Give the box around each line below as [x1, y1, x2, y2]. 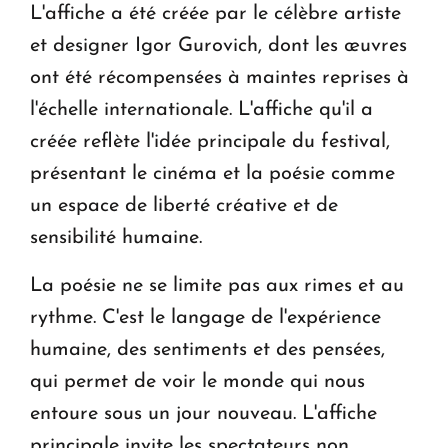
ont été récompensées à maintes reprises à [30, 68, 409, 89]
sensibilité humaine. [30, 228, 202, 249]
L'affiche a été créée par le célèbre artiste [30, 4, 401, 25]
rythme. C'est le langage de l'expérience [30, 308, 381, 329]
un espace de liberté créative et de [30, 196, 338, 217]
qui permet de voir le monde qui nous [30, 372, 365, 393]
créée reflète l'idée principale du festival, [30, 132, 390, 153]
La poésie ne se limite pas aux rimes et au [30, 276, 404, 297]
